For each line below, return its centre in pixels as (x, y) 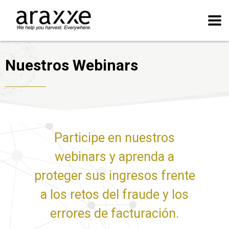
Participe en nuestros (114, 138)
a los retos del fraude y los (114, 194)
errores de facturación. (114, 213)
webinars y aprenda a (114, 157)
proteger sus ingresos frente (114, 176)
